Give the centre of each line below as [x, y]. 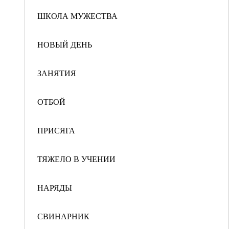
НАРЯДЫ [55, 187]
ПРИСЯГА [56, 130]
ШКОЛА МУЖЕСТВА [77, 16]
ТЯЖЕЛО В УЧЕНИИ [76, 159]
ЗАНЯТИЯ [57, 73]
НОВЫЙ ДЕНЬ [65, 44]
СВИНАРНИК [63, 216]
